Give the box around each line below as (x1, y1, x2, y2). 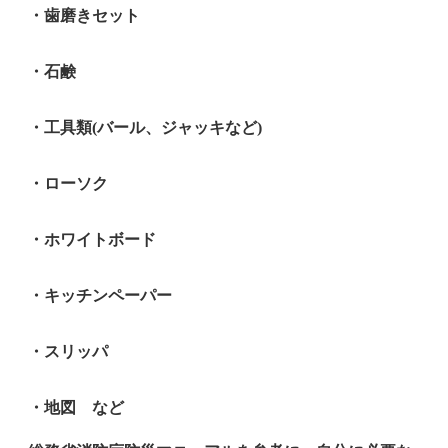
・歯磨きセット (28, 7, 140, 25)
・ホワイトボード (28, 231, 156, 249)
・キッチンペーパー (28, 287, 172, 305)
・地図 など (28, 399, 124, 417)
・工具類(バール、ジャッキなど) (28, 119, 262, 137)
